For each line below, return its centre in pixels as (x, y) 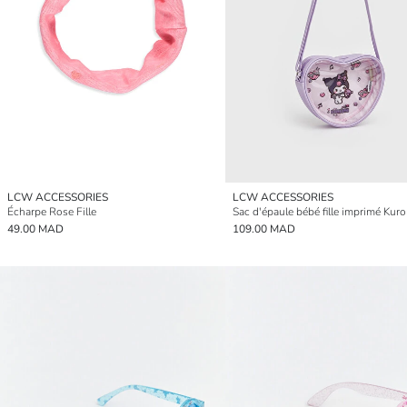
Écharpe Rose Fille (52, 211)
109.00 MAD (264, 228)
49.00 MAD (35, 228)
